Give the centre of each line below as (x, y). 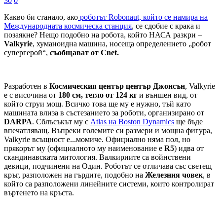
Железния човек (174, 175)
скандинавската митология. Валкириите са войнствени (97, 157)
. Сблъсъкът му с (61, 122)
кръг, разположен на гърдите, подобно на (74, 175)
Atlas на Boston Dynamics (132, 122)
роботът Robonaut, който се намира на (143, 17)
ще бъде (188, 122)
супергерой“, (27, 53)
